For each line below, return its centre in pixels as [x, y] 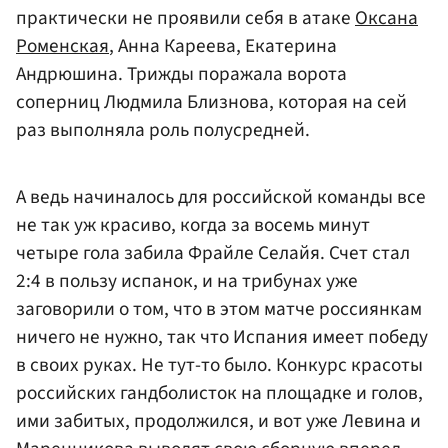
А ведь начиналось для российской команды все [221, 196]
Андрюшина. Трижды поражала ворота [181, 74]
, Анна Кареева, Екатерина [223, 46]
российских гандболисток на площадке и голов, [219, 392]
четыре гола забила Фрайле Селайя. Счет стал [213, 252]
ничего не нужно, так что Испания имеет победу [222, 336]
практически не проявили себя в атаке [185, 18]
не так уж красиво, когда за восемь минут [193, 224]
